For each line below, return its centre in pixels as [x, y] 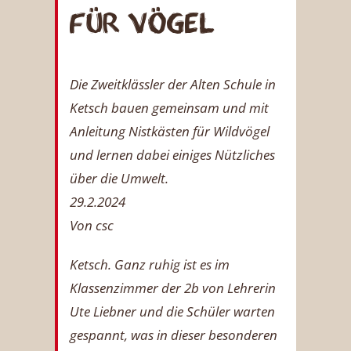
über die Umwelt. [119, 178]
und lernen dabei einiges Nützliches [172, 154]
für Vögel [142, 23]
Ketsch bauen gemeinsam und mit [169, 107]
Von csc [92, 225]
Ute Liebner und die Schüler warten [172, 311]
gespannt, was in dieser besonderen [174, 335]
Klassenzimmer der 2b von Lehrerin [173, 288]
